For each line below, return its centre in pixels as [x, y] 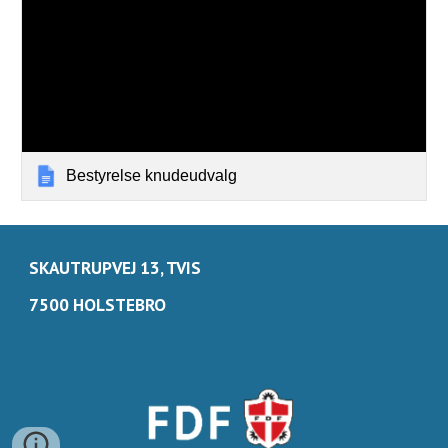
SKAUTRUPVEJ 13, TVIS [115, 267]
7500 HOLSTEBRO [98, 304]
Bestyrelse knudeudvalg [152, 175]
